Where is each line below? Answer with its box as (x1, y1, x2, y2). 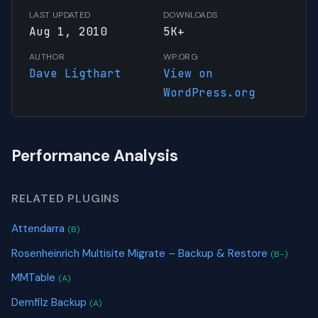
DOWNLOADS (163, 9, 218, 21)
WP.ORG (163, 51, 199, 63)
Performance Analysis (11, 146, 178, 167)
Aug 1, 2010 (29, 24, 107, 40)
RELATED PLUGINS (11, 191, 120, 207)
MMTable (11, 270, 58, 285)
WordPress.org (163, 85, 256, 101)
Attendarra (11, 221, 67, 236)
